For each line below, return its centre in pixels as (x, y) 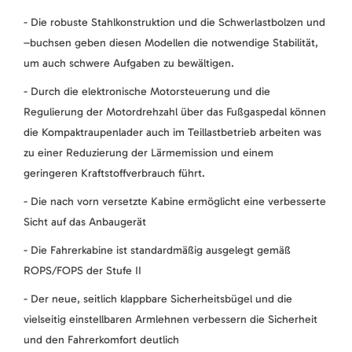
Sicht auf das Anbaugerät (85, 222)
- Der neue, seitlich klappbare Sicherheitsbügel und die (158, 299)
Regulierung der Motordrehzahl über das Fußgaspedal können (175, 112)
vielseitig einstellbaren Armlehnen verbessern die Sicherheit (170, 320)
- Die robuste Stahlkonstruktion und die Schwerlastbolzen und (174, 23)
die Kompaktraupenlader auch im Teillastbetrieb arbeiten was (172, 133)
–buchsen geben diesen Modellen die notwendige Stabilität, (171, 43)
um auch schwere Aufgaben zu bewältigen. (129, 64)
